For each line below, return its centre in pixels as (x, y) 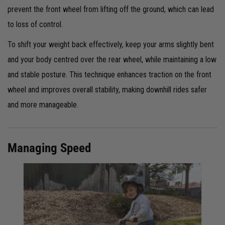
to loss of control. (35, 24)
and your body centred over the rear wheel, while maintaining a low (112, 59)
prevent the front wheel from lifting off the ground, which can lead (111, 9)
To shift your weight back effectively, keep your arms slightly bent (111, 44)
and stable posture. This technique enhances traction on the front (109, 74)
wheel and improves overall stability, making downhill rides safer (107, 89)
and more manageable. (43, 104)
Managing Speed (49, 148)
